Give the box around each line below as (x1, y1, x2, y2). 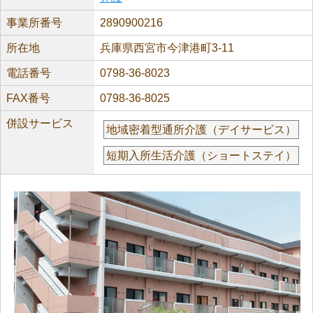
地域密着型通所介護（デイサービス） (105, 124, 296, 136)
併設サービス (6, 117, 73, 129)
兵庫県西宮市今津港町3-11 (99, 42, 234, 54)
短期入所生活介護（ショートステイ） (105, 150, 296, 161)
